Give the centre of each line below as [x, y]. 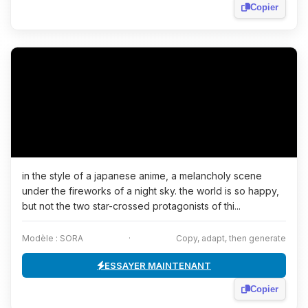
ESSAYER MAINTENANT [158, 265]
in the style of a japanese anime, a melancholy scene [142, 176]
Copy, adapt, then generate [231, 238]
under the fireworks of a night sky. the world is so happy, [151, 191]
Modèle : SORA [53, 238]
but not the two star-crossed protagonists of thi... [131, 206]
